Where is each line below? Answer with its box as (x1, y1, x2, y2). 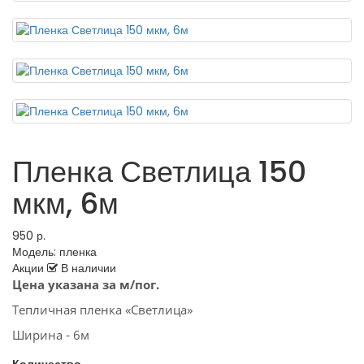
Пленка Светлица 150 (12, 151, 306, 193)
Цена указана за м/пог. (12, 276, 159, 293)
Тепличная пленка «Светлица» (12, 301, 193, 318)
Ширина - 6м (12, 327, 89, 344)
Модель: (12, 244, 56, 261)
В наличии (58, 260, 116, 277)
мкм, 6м (12, 183, 119, 225)
